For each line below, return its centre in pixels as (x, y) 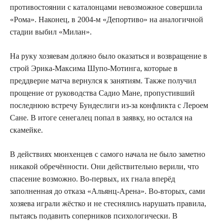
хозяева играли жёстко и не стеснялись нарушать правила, (108, 203)
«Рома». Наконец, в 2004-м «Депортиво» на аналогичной (107, 19)
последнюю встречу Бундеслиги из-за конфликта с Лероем (109, 105)
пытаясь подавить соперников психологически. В (94, 216)
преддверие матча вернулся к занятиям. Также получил (103, 80)
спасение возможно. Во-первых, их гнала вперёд (92, 179)
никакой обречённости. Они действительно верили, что (104, 166)
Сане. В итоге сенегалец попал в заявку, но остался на (101, 117)
